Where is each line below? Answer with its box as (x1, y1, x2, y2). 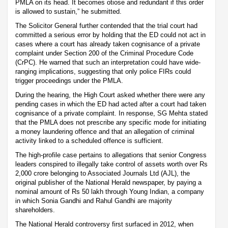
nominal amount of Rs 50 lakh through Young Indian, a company (15, 187, 204, 195)
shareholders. (15, 206, 55, 214)
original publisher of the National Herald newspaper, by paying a (15, 178, 202, 186)
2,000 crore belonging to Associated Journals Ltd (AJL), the (15, 169, 190, 177)
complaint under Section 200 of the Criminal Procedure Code (15, 49, 193, 57)
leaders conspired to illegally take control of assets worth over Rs (15, 160, 208, 168)
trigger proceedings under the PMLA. (15, 76, 123, 84)
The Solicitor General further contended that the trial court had (15, 21, 197, 30)
